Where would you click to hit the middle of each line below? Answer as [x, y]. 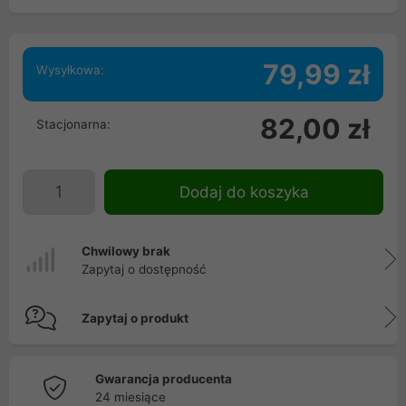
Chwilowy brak [126, 251]
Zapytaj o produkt [135, 318]
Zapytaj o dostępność [144, 269]
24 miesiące [130, 397]
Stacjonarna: [73, 124]
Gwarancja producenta [164, 379]
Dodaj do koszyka [244, 192]
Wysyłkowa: [70, 70]
